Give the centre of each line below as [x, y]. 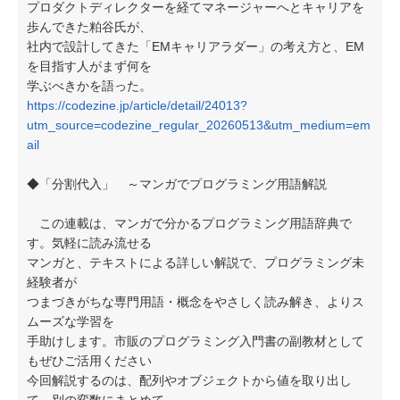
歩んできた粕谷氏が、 [89, 27]
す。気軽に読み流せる [89, 243]
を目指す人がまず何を [89, 66]
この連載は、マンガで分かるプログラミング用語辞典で [189, 223]
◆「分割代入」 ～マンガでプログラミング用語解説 [177, 184]
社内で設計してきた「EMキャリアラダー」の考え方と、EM [196, 46]
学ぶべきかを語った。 [89, 86]
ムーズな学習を [71, 321]
